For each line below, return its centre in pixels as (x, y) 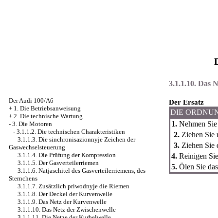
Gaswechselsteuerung (37, 147)
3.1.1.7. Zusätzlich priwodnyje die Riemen (73, 186)
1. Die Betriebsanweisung (47, 108)
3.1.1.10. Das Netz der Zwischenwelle (67, 209)
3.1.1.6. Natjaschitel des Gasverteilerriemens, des (82, 171)
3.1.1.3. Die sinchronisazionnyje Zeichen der (76, 139)
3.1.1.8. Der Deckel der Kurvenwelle (65, 194)
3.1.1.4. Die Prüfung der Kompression (67, 155)
